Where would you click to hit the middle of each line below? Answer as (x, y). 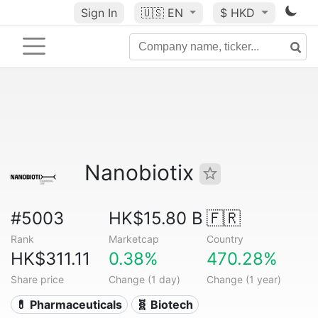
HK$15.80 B (155, 218)
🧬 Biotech (165, 305)
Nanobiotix (142, 172)
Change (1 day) (144, 279)
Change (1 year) (243, 279)
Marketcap (133, 239)
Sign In (99, 13)
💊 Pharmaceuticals (69, 305)
